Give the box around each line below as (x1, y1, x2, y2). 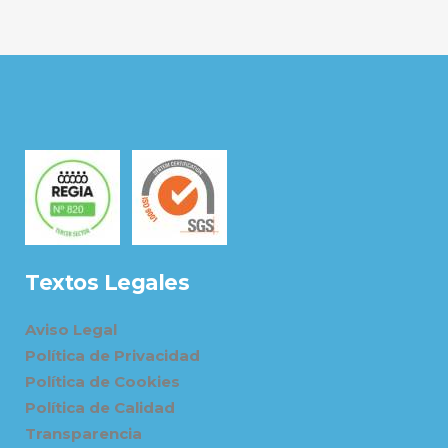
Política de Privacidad (25, 346, 200, 365)
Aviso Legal (25, 320, 117, 339)
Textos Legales (25, 270, 189, 295)
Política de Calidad (25, 398, 175, 417)
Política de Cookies (25, 372, 180, 391)
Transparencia (25, 424, 142, 443)
